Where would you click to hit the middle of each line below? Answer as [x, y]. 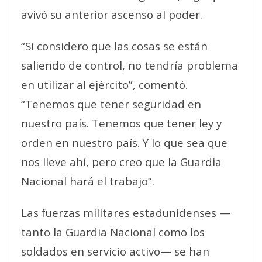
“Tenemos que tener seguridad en [111, 104]
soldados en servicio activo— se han [115, 251]
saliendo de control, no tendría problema [130, 65]
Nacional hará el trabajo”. [88, 181]
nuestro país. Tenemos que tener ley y [121, 123]
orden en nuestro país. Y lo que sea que [124, 142]
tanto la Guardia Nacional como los [113, 232]
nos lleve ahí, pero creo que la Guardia [121, 162]
